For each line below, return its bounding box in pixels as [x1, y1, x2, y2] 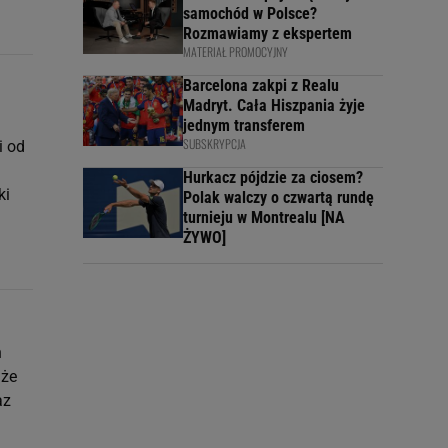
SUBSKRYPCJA [183, 135, 246, 152]
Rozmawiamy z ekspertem [183, 24, 352, 43]
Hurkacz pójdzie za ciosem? [183, 168, 363, 187]
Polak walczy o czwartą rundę [183, 188, 374, 207]
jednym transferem [183, 116, 305, 135]
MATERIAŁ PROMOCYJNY [183, 43, 288, 60]
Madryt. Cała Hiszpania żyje [183, 96, 365, 115]
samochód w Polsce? [183, 4, 317, 23]
